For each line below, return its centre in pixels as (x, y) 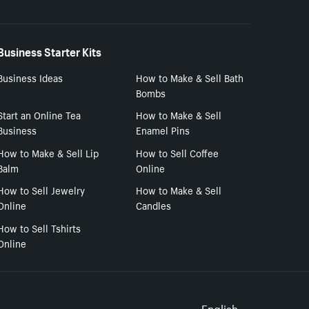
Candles (154, 205)
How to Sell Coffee (178, 152)
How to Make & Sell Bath (190, 77)
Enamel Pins (163, 130)
